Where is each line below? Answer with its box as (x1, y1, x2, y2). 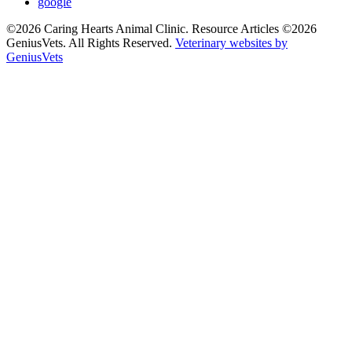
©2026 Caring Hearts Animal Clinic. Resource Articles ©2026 (6, 21, 317, 35)
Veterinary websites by (175, 35, 288, 49)
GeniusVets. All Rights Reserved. (6, 35, 175, 49)
